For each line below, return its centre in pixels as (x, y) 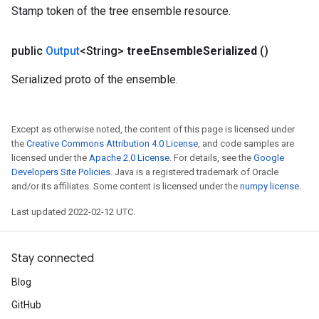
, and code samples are (246, 143)
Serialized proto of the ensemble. (95, 79)
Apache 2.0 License (129, 158)
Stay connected (53, 258)
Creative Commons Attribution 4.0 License (112, 143)
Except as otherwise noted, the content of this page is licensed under (153, 129)
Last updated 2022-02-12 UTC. (73, 212)
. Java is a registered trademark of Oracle (194, 172)
